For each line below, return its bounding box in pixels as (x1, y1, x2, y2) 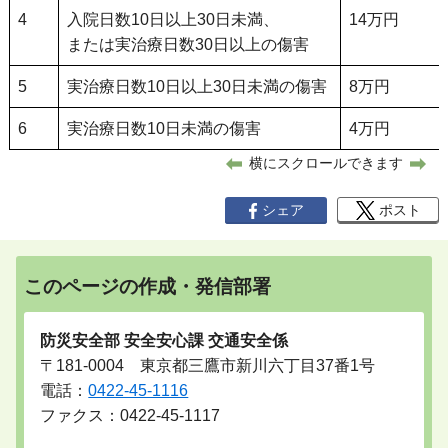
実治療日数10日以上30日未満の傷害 (66, 78, 327, 95)
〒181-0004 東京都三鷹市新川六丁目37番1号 (40, 356, 376, 374)
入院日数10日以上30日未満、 (66, 11, 279, 28)
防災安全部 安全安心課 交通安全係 (40, 331, 289, 349)
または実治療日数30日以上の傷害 (66, 36, 309, 53)
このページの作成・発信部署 (24, 276, 272, 298)
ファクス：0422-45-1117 (40, 406, 221, 424)
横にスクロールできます (249, 154, 404, 171)
